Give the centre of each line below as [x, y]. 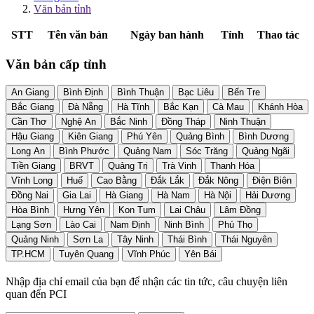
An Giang [30, 93]
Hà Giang [124, 196]
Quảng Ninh [35, 240]
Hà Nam [173, 196]
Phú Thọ [235, 225]
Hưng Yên [84, 210]
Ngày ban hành [167, 35]
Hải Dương [268, 196]
